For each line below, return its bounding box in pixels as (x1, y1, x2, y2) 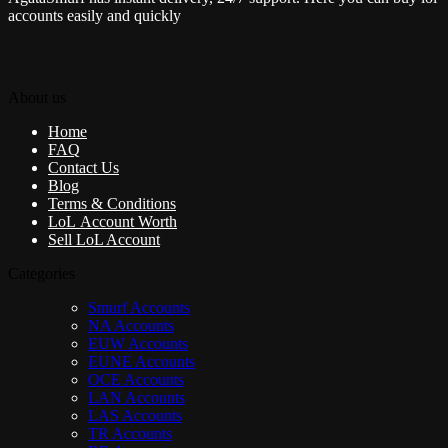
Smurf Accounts (88, 298, 190, 316)
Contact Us (48, 158, 119, 176)
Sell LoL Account (48, 230, 160, 248)
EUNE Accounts (88, 352, 195, 370)
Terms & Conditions (48, 194, 176, 212)
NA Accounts (88, 316, 174, 334)
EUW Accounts (88, 334, 188, 352)
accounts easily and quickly (8, 6, 181, 24)
